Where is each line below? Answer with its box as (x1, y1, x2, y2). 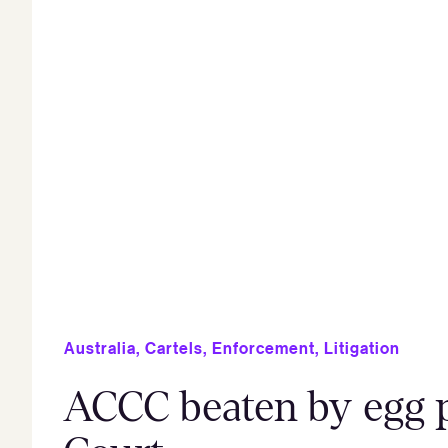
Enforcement (212, 336, 315, 359)
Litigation (324, 336, 400, 359)
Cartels (145, 336, 203, 359)
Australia (64, 336, 136, 359)
